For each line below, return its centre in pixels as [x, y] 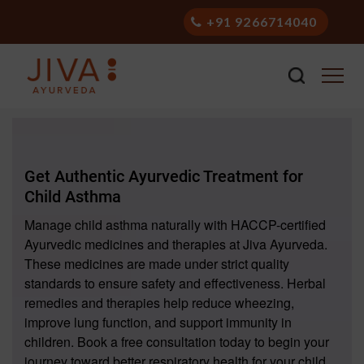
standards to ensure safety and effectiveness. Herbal [175, 283]
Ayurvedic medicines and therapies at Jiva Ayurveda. [176, 244]
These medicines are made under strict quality [157, 264]
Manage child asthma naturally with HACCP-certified [175, 225]
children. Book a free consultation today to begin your [177, 342]
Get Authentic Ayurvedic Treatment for [164, 176]
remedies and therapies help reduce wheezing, [159, 303]
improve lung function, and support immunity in [158, 322]
